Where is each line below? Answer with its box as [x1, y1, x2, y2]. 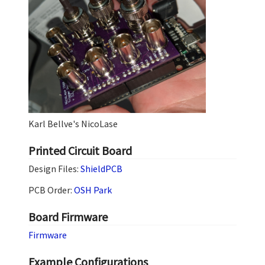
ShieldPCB [80, 162, 122, 174]
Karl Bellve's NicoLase [28, 117, 118, 130]
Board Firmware [28, 209, 108, 224]
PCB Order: [28, 183, 74, 196]
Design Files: [28, 162, 80, 174]
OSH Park [74, 183, 112, 196]
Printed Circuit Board [28, 143, 132, 158]
